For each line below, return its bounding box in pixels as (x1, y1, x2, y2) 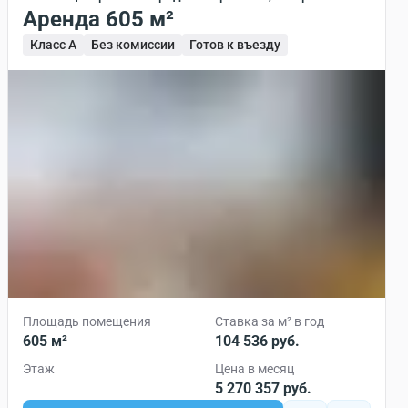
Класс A (30, 37, 76, 52)
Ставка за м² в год (215, 314, 324, 329)
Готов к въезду (189, 37, 280, 52)
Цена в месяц (215, 362, 294, 376)
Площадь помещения (23, 314, 151, 329)
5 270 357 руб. (215, 380, 311, 397)
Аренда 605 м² (106, 6, 174, 32)
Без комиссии (91, 37, 175, 52)
